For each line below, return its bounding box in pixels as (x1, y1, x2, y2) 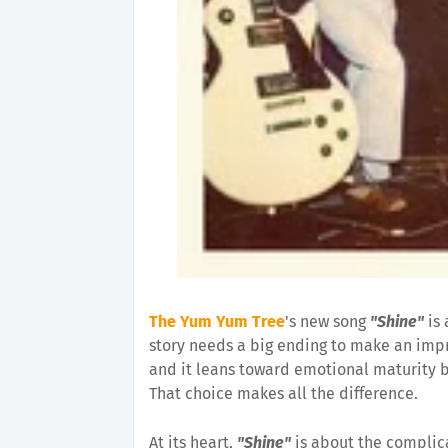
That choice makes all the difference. (149, 384, 418, 403)
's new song (285, 312, 370, 331)
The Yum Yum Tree (149, 312, 285, 331)
